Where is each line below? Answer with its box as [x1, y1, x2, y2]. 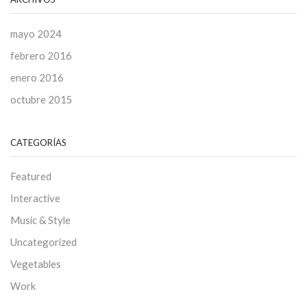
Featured [10, 170, 51, 183]
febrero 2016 [10, 49, 72, 62]
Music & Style [10, 214, 71, 227]
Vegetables [10, 258, 61, 271]
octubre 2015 [10, 93, 73, 106]
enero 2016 [10, 71, 64, 84]
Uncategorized [10, 236, 77, 249]
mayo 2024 [10, 27, 62, 40]
